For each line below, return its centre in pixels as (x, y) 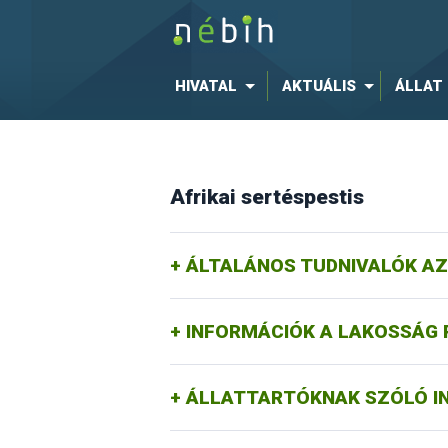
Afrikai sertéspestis (266, 197)
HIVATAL (205, 86)
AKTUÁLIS (318, 86)
